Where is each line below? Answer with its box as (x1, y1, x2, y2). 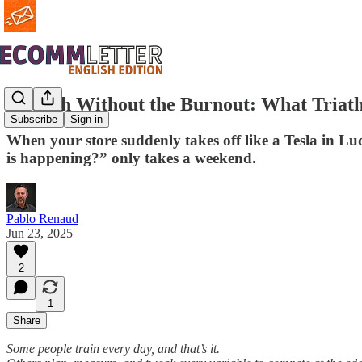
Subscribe (11, 113, 57, 126)
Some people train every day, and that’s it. (6, 341, 220, 356)
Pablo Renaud (6, 211, 78, 225)
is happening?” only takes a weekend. (6, 149, 256, 166)
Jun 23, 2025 (6, 225, 73, 240)
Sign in (70, 113, 103, 126)
